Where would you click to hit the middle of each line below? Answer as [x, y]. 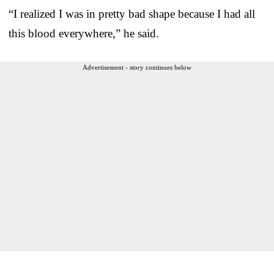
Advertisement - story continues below [137, 67]
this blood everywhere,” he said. [84, 33]
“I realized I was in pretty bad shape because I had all [132, 13]
